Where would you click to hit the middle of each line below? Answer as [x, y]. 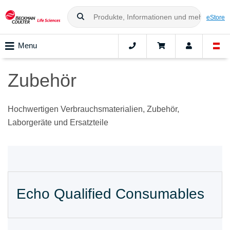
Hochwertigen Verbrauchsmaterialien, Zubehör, [93, 109]
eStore [216, 17]
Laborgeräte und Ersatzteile [58, 123]
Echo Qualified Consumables [110, 194]
